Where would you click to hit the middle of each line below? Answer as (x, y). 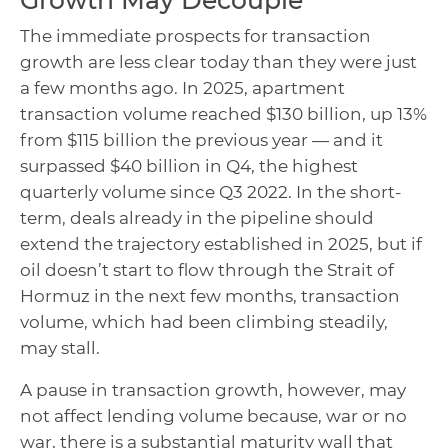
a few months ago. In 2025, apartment (182, 88)
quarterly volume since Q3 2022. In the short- (211, 192)
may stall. (60, 348)
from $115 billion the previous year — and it (201, 140)
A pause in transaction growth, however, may (213, 390)
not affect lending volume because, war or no (213, 416)
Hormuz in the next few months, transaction (210, 296)
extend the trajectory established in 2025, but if (221, 244)
